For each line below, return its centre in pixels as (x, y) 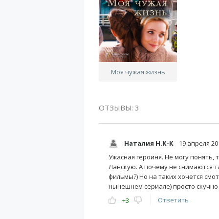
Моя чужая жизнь (138, 72)
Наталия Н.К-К (149, 143)
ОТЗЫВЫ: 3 (119, 108)
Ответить (173, 200)
